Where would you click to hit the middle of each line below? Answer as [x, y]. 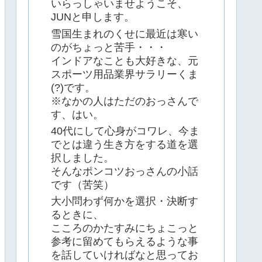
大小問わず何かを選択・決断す [125, 201]
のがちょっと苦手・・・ [109, 47]
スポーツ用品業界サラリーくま [125, 74]
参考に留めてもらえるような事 [125, 242]
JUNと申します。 [93, 17]
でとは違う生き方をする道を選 [125, 144]
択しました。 [82, 158]
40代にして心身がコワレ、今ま [125, 131]
